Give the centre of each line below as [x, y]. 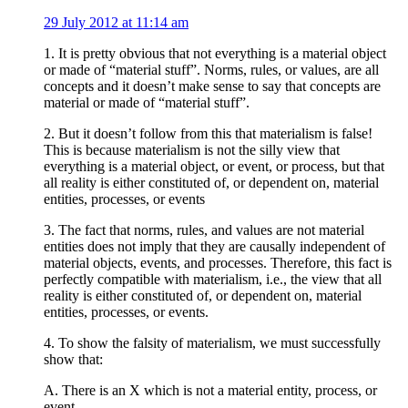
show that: [73, 359]
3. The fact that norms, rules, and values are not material [204, 229]
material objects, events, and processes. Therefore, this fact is [218, 262]
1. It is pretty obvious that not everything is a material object [215, 53]
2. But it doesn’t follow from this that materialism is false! [208, 133]
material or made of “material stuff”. [147, 102]
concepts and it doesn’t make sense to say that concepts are [212, 86]
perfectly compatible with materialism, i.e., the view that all [213, 279]
